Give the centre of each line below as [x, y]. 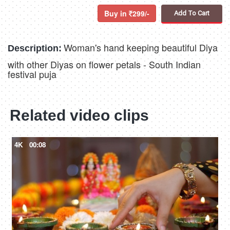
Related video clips [79, 116]
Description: [35, 49]
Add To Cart [192, 13]
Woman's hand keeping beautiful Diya [141, 47]
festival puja [32, 74]
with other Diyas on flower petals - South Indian [104, 64]
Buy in [117, 14]
